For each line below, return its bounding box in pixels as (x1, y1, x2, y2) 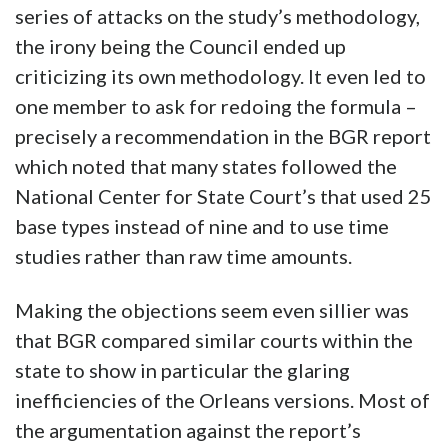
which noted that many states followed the (15, 154, 397, 179)
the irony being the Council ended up (15, 34, 346, 59)
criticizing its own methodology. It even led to (15, 64, 426, 89)
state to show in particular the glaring (15, 358, 350, 383)
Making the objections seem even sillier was (15, 298, 409, 323)
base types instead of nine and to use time (15, 214, 389, 239)
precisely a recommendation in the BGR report (15, 124, 431, 149)
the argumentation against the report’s (15, 418, 361, 443)
